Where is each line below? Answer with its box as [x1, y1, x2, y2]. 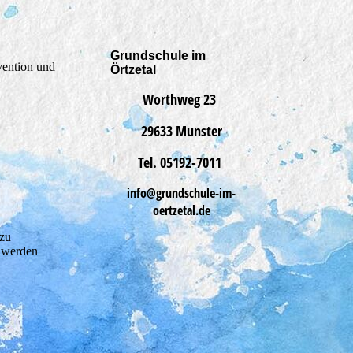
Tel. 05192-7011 [137, 153, 225, 172]
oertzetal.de [152, 202, 210, 219]
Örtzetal [110, 63, 156, 76]
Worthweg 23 [143, 90, 220, 109]
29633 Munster [140, 121, 222, 140]
